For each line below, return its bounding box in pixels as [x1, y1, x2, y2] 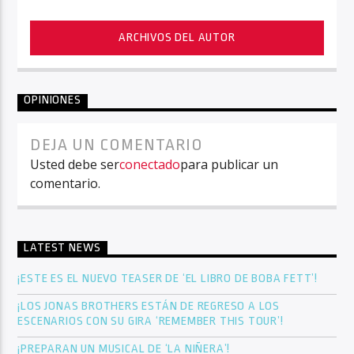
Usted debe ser [30, 156, 120, 174]
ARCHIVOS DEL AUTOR [119, 30, 235, 44]
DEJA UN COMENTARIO [30, 135, 203, 155]
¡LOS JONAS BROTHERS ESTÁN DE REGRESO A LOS [17, 299, 281, 313]
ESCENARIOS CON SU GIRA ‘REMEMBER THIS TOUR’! [17, 314, 287, 328]
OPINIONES [24, 93, 81, 107]
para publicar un [180, 156, 279, 174]
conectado [119, 156, 181, 174]
